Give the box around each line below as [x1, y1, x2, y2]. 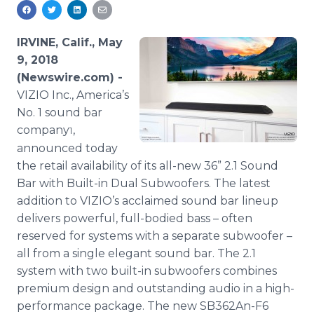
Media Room [46, 4, 114, 18]
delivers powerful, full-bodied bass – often [17, 212, 252, 225]
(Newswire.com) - [17, 71, 123, 84]
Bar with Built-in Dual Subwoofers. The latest [17, 177, 271, 190]
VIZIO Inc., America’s [17, 88, 129, 102]
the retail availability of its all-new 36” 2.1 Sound [17, 159, 278, 172]
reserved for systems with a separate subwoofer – [17, 229, 292, 243]
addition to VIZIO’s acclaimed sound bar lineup [17, 194, 278, 207]
